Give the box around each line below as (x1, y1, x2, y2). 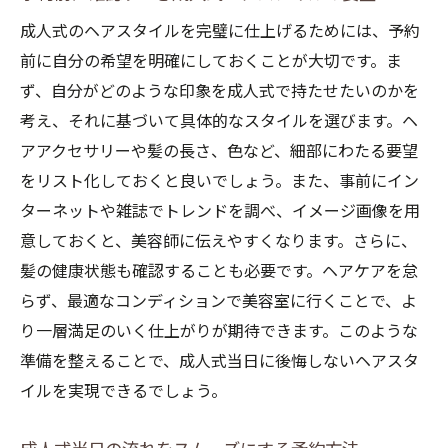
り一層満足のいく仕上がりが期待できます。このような (20, 322, 418, 341)
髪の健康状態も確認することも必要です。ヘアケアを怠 (20, 262, 418, 281)
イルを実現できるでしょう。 (20, 382, 227, 401)
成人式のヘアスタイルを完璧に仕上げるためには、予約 (20, 22, 420, 41)
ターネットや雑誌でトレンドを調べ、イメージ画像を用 (20, 202, 420, 221)
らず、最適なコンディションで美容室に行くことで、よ (20, 292, 417, 311)
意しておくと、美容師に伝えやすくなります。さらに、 (20, 232, 417, 251)
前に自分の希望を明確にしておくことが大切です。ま (20, 52, 402, 71)
